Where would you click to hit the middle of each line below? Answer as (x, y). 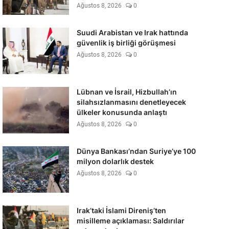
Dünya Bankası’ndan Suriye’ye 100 (136, 151)
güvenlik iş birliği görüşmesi (126, 43)
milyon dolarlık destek (115, 161)
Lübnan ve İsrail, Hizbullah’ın (127, 92)
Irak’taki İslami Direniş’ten (121, 210)
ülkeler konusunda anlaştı (122, 112)
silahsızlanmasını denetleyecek (131, 102)
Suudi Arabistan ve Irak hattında (132, 32)
